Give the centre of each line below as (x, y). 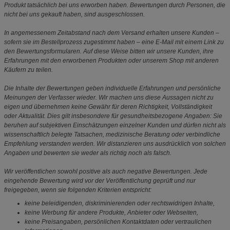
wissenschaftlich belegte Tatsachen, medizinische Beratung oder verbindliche (112, 135)
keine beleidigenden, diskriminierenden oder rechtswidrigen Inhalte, (120, 204)
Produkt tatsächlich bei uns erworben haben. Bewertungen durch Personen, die (115, 5)
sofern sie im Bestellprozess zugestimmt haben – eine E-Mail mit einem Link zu (114, 42)
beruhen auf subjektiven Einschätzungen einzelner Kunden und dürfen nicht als (115, 126)
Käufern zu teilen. (28, 70)
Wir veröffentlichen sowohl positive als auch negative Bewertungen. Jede (106, 172)
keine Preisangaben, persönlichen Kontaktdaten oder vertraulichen (118, 222)
